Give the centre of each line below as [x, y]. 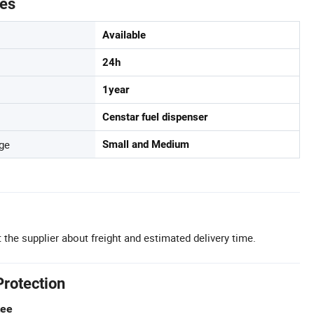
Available [124, 35]
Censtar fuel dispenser [155, 117]
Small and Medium [146, 144]
